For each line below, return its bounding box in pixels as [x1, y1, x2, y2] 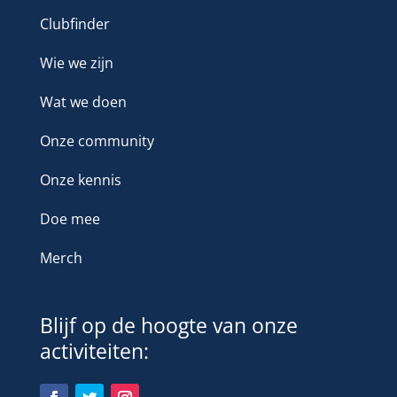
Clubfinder [39, 14, 110, 35]
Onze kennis [39, 170, 121, 191]
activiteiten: [39, 337, 149, 366]
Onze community [39, 131, 154, 152]
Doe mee [39, 209, 100, 230]
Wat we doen [39, 92, 127, 113]
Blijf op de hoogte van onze [39, 311, 298, 340]
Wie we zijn [39, 53, 113, 74]
